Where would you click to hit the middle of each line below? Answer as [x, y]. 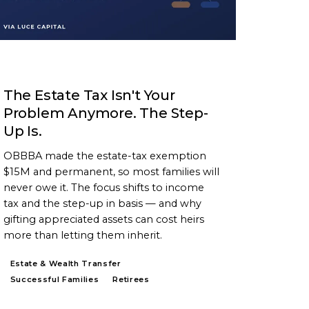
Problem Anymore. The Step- [106, 113]
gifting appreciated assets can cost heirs [103, 220]
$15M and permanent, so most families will [111, 172]
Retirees [131, 280]
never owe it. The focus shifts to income [103, 188]
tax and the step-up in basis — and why [102, 204]
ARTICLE [29, 69]
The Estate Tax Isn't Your [89, 96]
